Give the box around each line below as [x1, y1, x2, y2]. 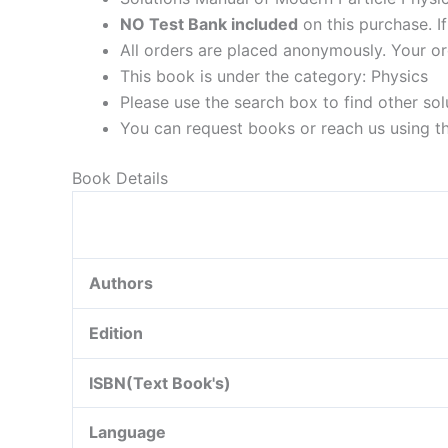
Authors [89, 273, 153, 294]
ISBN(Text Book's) [89, 373, 231, 394]
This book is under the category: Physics [120, 66, 428, 87]
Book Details [72, 168, 168, 189]
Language [89, 422, 166, 443]
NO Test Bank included [120, 14, 298, 35]
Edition [89, 323, 143, 344]
